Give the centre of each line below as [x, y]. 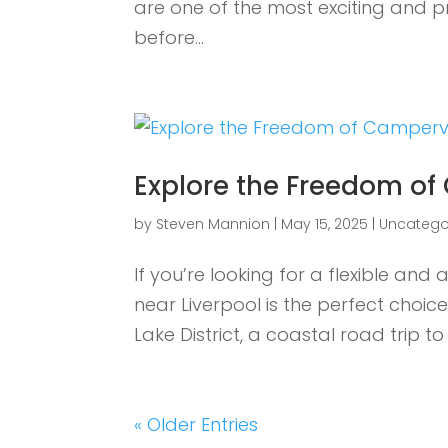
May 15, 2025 [325, 223]
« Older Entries [196, 424]
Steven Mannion [213, 223]
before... [169, 37]
